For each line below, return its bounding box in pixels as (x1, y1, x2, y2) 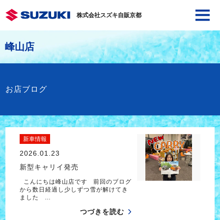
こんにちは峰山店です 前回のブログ (19, 178, 132, 185)
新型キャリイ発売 (19, 163, 79, 171)
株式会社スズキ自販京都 (76, 12, 141, 19)
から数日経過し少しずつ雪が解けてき (19, 186, 128, 193)
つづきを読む (80, 208, 125, 216)
